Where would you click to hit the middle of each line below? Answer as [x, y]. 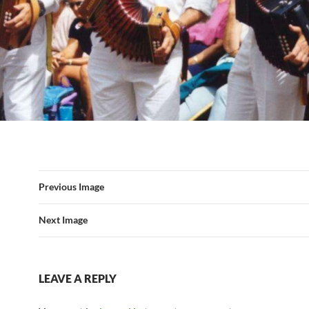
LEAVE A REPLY [78, 279]
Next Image [63, 220]
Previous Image [71, 187]
